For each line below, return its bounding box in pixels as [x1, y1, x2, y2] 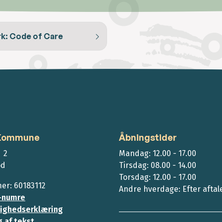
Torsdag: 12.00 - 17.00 [119, 172, 196, 182]
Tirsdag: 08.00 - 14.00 [119, 161, 196, 170]
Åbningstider [119, 132, 177, 143]
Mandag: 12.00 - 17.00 [119, 149, 196, 159]
